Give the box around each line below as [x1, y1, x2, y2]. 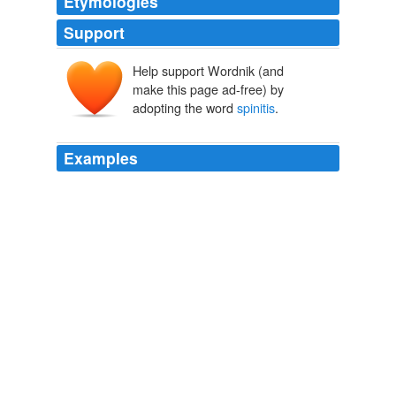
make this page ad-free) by [133, 80, 284, 99]
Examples [64, 147, 138, 170]
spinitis [237, 98, 275, 118]
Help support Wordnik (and [133, 61, 284, 80]
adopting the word [133, 98, 237, 118]
